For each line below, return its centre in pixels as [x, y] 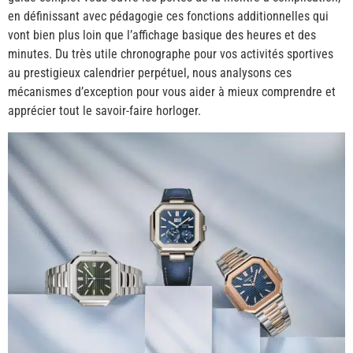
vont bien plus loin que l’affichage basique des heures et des [162, 35]
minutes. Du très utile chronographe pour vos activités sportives [171, 54]
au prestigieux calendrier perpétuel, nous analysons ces [150, 73]
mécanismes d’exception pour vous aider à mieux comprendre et [172, 92]
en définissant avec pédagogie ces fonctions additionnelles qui [168, 17]
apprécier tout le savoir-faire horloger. [104, 111]
